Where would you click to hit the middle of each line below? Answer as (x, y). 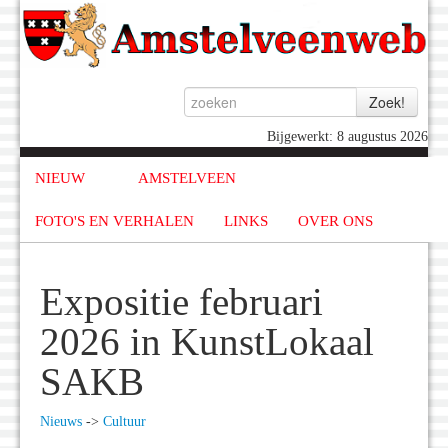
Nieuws (61, 422)
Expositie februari (181, 302)
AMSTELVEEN (186, 178)
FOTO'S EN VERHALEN (114, 220)
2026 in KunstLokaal (207, 342)
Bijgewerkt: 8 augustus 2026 (347, 137)
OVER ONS (335, 220)
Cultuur (124, 422)
